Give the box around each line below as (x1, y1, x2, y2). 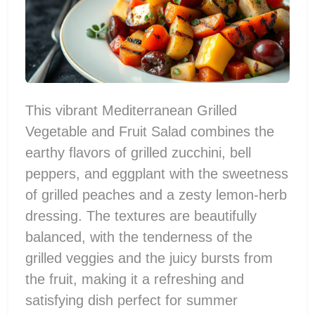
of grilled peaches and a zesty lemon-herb (25, 186, 287, 202)
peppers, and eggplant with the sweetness (25, 165, 288, 181)
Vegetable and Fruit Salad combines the (25, 123, 274, 139)
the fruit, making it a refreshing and (25, 271, 244, 287)
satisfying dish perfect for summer (25, 292, 238, 308)
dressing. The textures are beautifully (25, 207, 257, 224)
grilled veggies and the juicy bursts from (25, 250, 273, 266)
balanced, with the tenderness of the (25, 229, 252, 245)
